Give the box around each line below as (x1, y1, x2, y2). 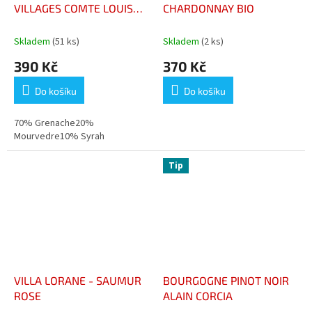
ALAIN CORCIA (163, 289, 233, 303)
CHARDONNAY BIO (163, 1, 254, 15)
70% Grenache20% (14, 116, 94, 131)
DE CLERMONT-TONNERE (14, 17, 140, 31)
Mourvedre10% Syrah (14, 130, 104, 144)
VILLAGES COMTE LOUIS (14, 1, 64, 15)
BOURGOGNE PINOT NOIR (163, 274, 289, 288)
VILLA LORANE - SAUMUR (14, 274, 88, 288)
